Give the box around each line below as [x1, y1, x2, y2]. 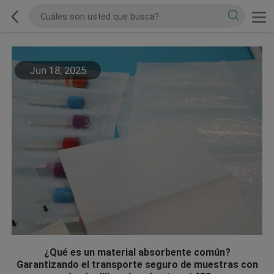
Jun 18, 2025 [29, 64, 86, 77]
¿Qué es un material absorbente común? [43, 246, 231, 258]
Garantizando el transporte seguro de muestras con [16, 258, 258, 270]
